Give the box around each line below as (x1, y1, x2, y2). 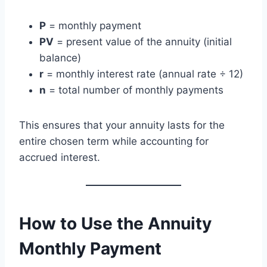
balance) (39, 51, 81, 64)
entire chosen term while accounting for (19, 135, 209, 147)
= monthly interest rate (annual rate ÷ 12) (44, 67, 243, 80)
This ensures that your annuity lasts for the (19, 119, 225, 131)
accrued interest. (19, 151, 100, 163)
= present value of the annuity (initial (54, 35, 232, 48)
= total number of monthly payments (46, 83, 223, 96)
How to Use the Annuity (19, 213, 212, 234)
